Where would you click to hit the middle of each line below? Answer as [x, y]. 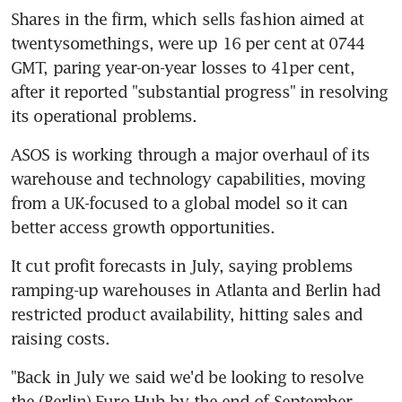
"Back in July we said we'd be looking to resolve [187, 376]
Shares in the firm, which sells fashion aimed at [187, 18]
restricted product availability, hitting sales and [187, 314]
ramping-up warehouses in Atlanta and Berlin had [196, 289]
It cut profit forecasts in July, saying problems [182, 265]
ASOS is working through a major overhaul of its [190, 154]
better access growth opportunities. [143, 227]
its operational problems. [104, 115]
